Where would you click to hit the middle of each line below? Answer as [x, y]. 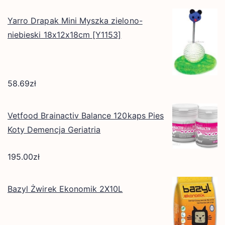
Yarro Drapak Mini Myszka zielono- [75, 20]
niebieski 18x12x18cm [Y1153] [65, 34]
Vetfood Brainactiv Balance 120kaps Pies [86, 116]
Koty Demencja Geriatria [54, 130]
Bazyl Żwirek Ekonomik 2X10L [65, 189]
